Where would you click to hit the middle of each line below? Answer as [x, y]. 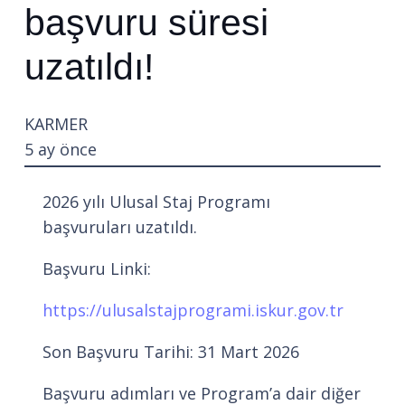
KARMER [56, 124]
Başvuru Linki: [97, 269]
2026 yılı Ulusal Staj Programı [156, 202]
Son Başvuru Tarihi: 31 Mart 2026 [171, 352]
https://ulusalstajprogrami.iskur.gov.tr [193, 311]
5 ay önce [61, 150]
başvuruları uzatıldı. [120, 227]
